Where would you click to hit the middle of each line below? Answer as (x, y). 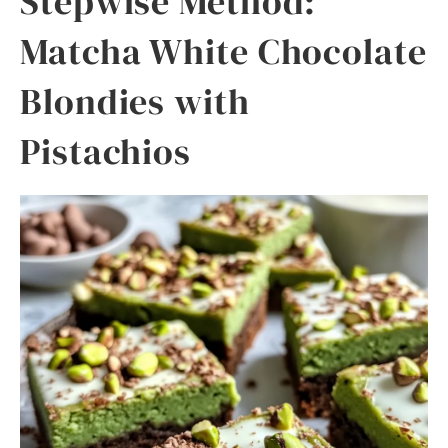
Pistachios (105, 151)
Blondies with (135, 101)
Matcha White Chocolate (223, 51)
